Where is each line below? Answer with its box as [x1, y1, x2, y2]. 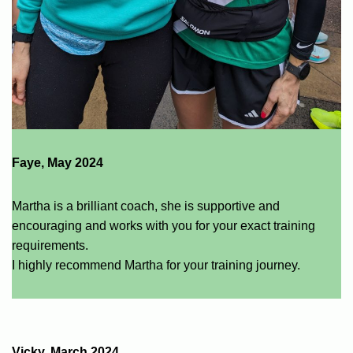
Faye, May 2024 [12, 155, 103, 169]
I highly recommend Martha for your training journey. [12, 258, 300, 272]
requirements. [12, 238, 88, 252]
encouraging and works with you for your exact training [12, 218, 315, 232]
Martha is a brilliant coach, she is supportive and [12, 199, 280, 213]
